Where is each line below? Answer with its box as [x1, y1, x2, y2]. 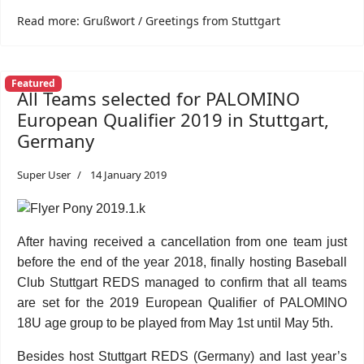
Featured [11, 76, 55, 91]
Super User [17, 167, 71, 182]
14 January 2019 [90, 167, 167, 182]
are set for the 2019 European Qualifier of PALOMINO [17, 296, 347, 310]
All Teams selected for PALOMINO [17, 86, 300, 110]
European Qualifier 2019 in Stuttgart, [17, 107, 329, 132]
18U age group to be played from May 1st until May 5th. [17, 316, 333, 330]
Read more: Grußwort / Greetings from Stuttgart [17, 13, 280, 28]
